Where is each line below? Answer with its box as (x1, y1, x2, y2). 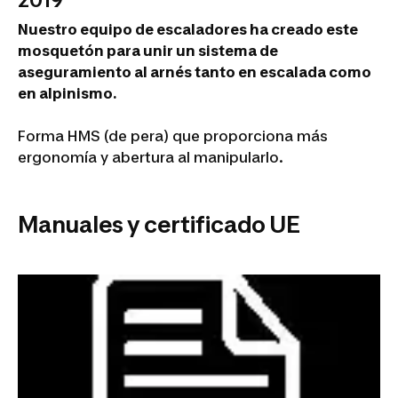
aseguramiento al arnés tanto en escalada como (18, 63, 371, 81)
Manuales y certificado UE (18, 211, 300, 238)
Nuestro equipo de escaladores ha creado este (18, 20, 358, 38)
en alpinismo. (18, 84, 116, 102)
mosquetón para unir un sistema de (18, 42, 278, 60)
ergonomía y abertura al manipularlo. (18, 148, 283, 166)
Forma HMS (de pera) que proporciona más (18, 127, 328, 145)
